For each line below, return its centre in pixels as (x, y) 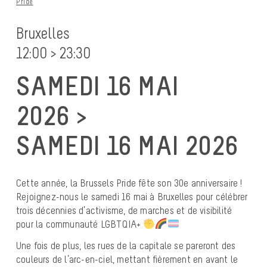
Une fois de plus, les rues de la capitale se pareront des (126, 246)
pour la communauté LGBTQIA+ (80, 224)
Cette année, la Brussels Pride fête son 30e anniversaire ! (129, 183)
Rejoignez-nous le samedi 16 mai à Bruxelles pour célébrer (132, 196)
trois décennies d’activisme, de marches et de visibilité (124, 210)
